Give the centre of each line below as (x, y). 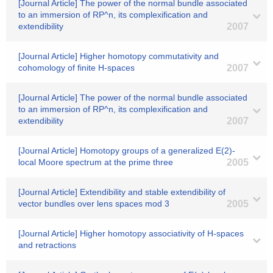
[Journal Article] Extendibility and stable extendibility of (122, 192)
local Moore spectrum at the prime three (96, 162)
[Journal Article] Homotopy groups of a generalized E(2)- (127, 151)
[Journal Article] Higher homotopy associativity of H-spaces (131, 233)
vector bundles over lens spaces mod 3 (94, 204)
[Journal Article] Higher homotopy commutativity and (119, 56)
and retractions (47, 245)
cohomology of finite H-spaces (76, 68)
